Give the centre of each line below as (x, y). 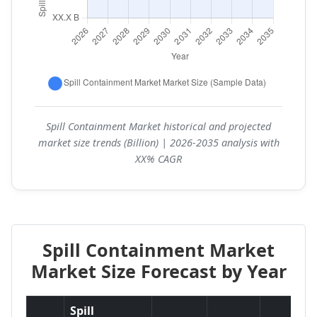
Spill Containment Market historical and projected (158, 126)
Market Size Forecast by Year (158, 271)
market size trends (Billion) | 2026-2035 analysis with (158, 142)
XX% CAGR (158, 158)
